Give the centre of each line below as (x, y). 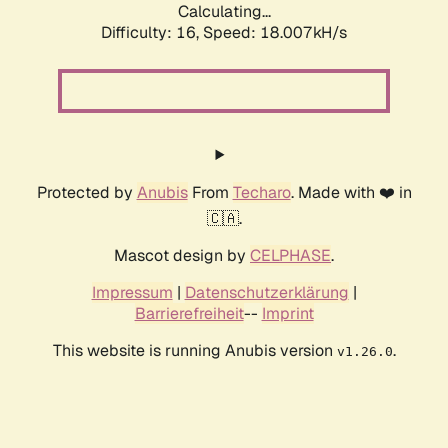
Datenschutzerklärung (266, 293)
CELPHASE (290, 256)
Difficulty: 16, (152, 33)
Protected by (86, 193)
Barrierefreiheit (189, 314)
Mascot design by (182, 256)
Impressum (132, 293)
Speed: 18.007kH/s (275, 33)
